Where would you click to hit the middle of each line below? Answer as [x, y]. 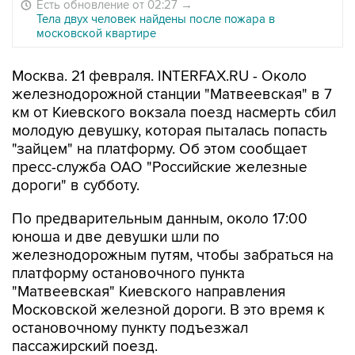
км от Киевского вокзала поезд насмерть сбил [174, 113]
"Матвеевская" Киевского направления [149, 292]
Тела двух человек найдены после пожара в [156, 19]
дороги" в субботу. [76, 186]
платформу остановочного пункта [128, 274]
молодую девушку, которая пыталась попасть [170, 131]
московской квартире [96, 33]
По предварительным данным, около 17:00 [160, 219]
